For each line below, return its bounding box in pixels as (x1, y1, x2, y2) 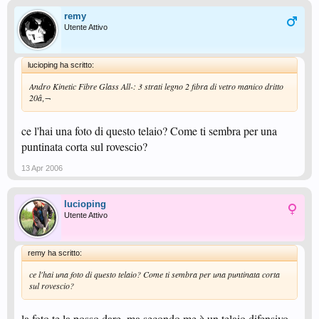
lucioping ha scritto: (28, 61, 94, 69)
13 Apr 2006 (21, 164, 63, 172)
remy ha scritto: (28, 249, 82, 257)
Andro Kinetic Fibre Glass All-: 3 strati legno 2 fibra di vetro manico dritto (29, 80, 283, 92)
